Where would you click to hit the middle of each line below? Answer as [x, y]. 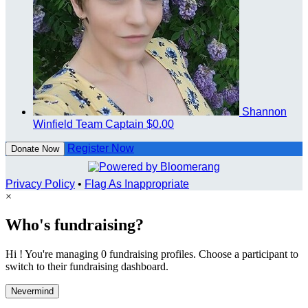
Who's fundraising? [75, 225]
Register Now [101, 148]
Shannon [264, 111]
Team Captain [110, 124]
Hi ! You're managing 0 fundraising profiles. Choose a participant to [152, 254]
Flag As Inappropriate [137, 184]
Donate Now [35, 148]
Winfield [54, 124]
